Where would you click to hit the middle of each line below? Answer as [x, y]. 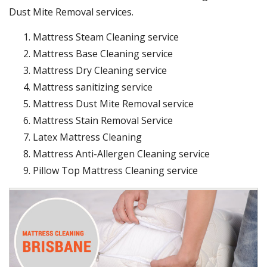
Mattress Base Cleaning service [103, 54]
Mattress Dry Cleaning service [100, 71]
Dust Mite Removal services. [71, 12]
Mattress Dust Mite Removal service [113, 104]
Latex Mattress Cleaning [87, 137]
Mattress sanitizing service [93, 87]
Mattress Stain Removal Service [103, 121]
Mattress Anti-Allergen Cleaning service [121, 154]
